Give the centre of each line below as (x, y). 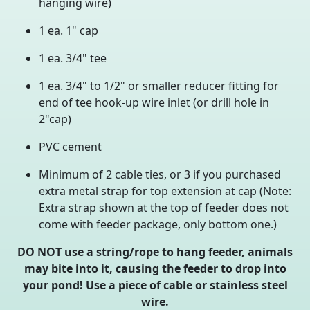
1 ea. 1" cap (69, 30)
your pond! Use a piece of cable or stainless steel (155, 285)
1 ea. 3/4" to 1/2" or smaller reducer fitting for (159, 85)
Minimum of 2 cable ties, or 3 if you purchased (160, 174)
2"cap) (55, 119)
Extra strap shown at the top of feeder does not (164, 207)
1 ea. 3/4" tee (73, 58)
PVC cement (70, 146)
